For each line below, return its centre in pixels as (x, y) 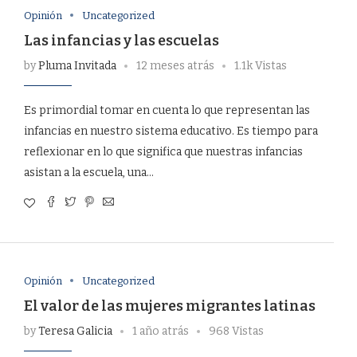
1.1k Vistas (260, 65)
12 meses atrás (175, 65)
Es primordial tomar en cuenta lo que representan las (167, 110)
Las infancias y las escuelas (121, 40)
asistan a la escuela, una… (88, 172)
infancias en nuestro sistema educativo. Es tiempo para (171, 131)
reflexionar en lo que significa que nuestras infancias (163, 151)
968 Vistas (236, 331)
